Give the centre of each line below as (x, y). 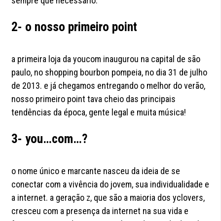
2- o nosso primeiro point (74, 27)
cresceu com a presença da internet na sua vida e (100, 211)
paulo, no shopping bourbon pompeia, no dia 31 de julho (110, 73)
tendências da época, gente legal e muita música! (99, 112)
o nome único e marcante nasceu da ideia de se (96, 171)
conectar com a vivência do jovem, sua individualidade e (110, 184)
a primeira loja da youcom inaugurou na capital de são (106, 59)
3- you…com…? (50, 139)
